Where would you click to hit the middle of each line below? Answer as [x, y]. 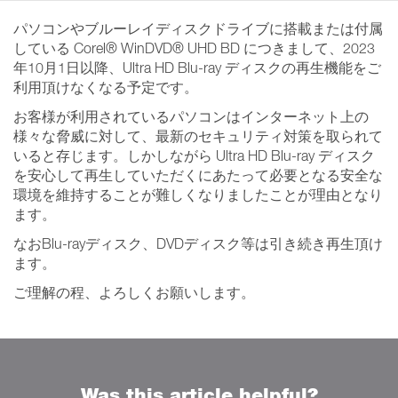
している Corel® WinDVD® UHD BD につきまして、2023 [194, 48]
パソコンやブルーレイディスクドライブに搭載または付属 [198, 28]
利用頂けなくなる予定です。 [106, 87]
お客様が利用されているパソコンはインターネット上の [191, 116]
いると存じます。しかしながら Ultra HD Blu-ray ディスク [194, 155]
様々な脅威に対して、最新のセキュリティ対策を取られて [198, 136]
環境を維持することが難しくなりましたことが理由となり [198, 195]
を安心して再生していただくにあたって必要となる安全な [198, 175]
